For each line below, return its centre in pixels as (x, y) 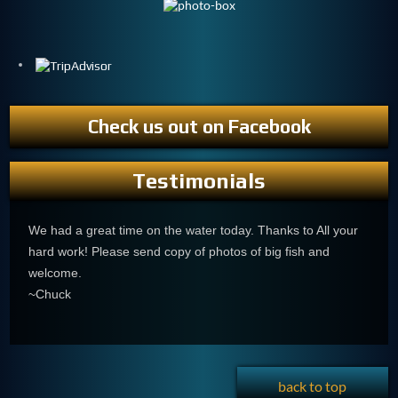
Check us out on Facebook (199, 126)
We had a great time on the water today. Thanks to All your (194, 231)
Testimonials (199, 180)
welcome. (56, 273)
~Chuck (50, 295)
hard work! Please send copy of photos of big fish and (179, 252)
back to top (313, 386)
